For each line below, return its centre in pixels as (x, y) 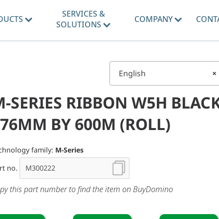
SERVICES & (83, 14)
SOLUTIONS (80, 24)
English (132, 73)
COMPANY (154, 19)
